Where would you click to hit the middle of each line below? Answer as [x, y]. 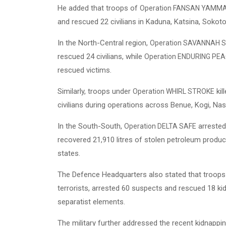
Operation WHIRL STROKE [174, 91]
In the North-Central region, [104, 43]
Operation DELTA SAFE [160, 126]
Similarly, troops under [95, 91]
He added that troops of [99, 8]
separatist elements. [91, 202]
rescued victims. [84, 70]
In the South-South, [91, 126]
